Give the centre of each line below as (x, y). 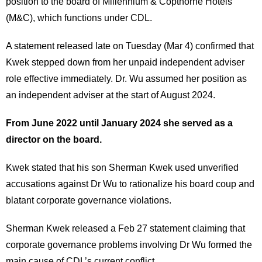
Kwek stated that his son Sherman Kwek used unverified (122, 168)
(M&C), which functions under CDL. (79, 18)
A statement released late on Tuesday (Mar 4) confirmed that (130, 46)
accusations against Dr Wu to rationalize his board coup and (130, 184)
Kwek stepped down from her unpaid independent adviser (125, 63)
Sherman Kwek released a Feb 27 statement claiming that (125, 229)
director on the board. (54, 140)
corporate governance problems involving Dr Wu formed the (129, 245)
